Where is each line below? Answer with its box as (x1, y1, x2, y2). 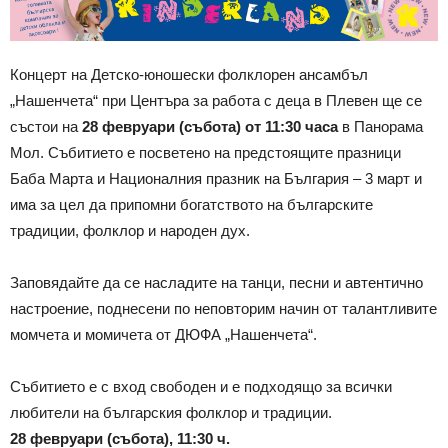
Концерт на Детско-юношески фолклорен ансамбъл (10, 65, 368, 83)
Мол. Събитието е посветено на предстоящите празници (10, 143, 401, 161)
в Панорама (338, 117, 423, 135)
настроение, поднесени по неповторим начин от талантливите (10, 299, 437, 317)
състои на (10, 117, 82, 135)
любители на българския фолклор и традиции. (10, 403, 332, 421)
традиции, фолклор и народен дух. (10, 221, 250, 239)
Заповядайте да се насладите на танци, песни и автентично (10, 273, 423, 291)
